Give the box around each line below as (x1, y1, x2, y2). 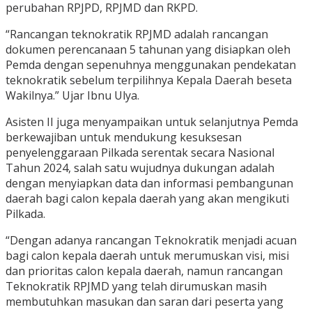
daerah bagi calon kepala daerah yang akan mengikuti (6, 191, 289, 207)
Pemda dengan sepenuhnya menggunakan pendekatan (6, 57, 296, 73)
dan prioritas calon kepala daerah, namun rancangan (6, 263, 283, 279)
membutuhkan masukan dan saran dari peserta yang (6, 294, 283, 310)
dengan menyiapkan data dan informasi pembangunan (6, 175, 293, 192)
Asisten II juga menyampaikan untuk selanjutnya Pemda (6, 114, 298, 130)
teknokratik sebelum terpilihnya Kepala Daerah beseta (6, 72, 292, 88)
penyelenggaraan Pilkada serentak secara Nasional (6, 145, 274, 161)
